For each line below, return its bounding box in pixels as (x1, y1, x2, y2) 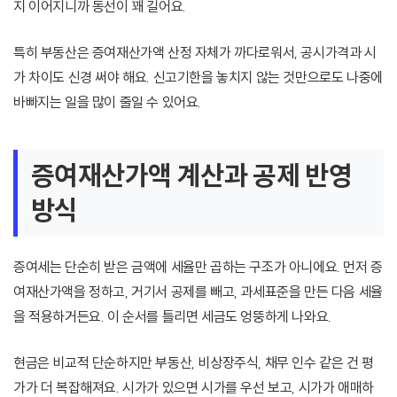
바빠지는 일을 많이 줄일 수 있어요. (13, 93, 202, 112)
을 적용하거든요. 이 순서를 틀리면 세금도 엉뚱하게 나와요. (13, 307, 331, 326)
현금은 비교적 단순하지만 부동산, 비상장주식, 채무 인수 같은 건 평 (13, 354, 374, 372)
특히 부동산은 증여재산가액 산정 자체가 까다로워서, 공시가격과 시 (13, 43, 377, 62)
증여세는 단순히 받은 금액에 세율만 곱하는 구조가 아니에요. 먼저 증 (13, 258, 383, 276)
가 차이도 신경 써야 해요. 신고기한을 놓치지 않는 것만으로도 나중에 (13, 68, 383, 87)
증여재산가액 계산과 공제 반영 (31, 159, 353, 193)
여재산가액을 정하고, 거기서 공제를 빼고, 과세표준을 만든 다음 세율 (13, 283, 383, 301)
